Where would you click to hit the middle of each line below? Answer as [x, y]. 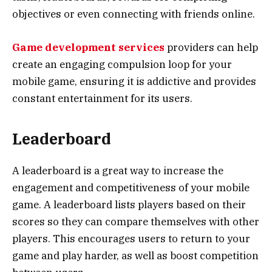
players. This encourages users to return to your [131, 239]
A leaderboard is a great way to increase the [118, 171]
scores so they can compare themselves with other [136, 222]
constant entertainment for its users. [102, 98]
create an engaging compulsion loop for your [122, 64]
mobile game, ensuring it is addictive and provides [134, 81]
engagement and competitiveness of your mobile [131, 188]
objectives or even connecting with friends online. [134, 14]
